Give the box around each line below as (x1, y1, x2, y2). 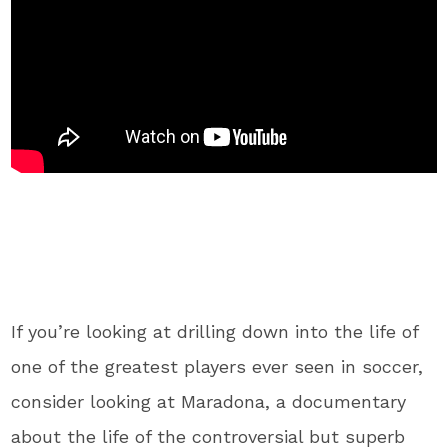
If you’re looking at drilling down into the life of (11, 320, 419, 342)
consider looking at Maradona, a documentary (11, 390, 407, 412)
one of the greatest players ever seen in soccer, (11, 355, 424, 377)
